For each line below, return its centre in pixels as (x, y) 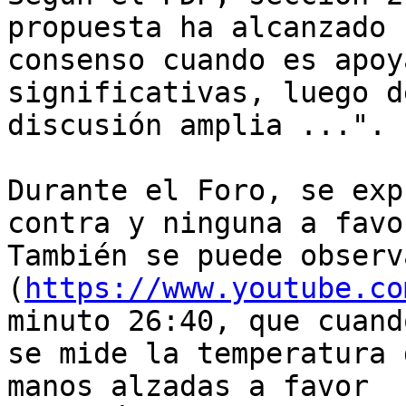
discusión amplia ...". (197, 126)
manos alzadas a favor (197, 387)
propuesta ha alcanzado (205, 28)
